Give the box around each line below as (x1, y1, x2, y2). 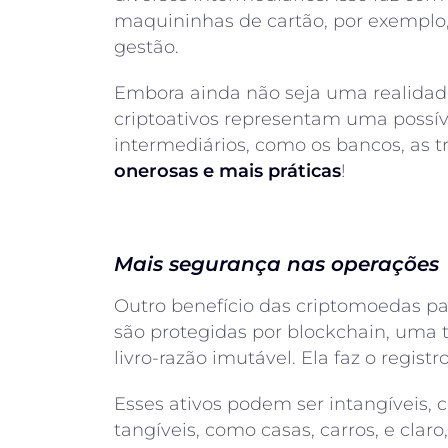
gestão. (114, 36, 179, 58)
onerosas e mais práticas (114, 160, 341, 182)
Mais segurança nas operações (114, 252, 439, 276)
